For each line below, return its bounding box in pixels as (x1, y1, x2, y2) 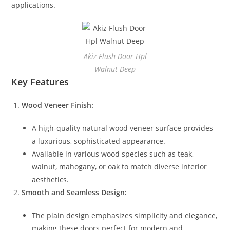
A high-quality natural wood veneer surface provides (32, 123, 214, 133)
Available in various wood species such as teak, (32, 148, 194, 159)
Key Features (11, 75, 69, 88)
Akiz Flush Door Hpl (83, 51, 147, 61)
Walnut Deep (94, 64, 136, 74)
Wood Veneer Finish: (22, 100, 94, 110)
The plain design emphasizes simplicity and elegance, (32, 210, 218, 220)
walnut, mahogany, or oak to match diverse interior (32, 161, 207, 171)
